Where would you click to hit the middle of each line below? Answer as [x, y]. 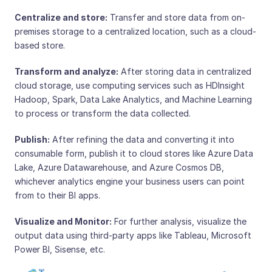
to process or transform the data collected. [103, 113]
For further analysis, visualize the [179, 221]
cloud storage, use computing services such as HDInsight [130, 85]
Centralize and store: [61, 17]
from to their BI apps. [57, 195]
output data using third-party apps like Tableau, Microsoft [133, 235]
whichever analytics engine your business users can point [130, 181]
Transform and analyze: [66, 71]
